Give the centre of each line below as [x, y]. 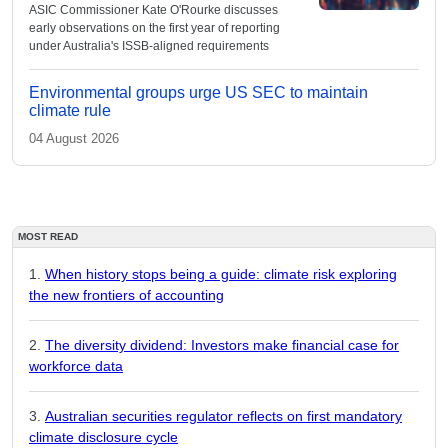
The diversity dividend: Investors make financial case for [222, 345]
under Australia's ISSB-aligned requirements [149, 46]
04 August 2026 [74, 138]
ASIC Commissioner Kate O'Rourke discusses [153, 10]
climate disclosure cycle [103, 437]
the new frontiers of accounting [126, 295]
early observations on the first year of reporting [154, 28]
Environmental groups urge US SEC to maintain [198, 92]
